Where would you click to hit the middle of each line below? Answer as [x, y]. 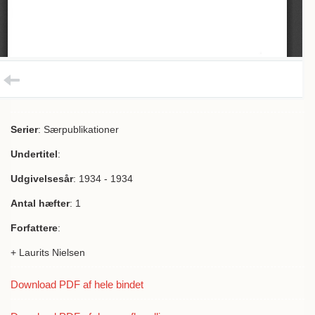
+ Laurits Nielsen [48, 252]
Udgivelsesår [42, 179]
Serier [24, 129]
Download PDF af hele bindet [77, 284]
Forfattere [34, 228]
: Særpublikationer [78, 129]
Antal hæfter [40, 203]
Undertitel [34, 154]
